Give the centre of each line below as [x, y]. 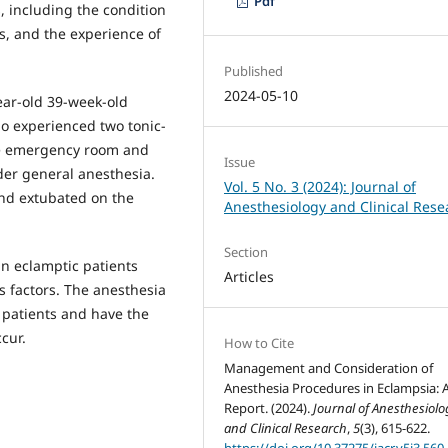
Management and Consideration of [329, 367]
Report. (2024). [269, 407]
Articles [249, 276]
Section [246, 251]
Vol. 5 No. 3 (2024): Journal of [320, 186]
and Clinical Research [286, 427]
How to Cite [259, 342]
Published [254, 70]
